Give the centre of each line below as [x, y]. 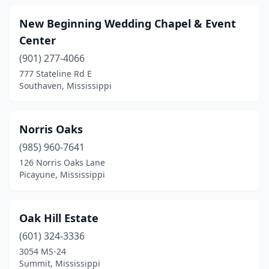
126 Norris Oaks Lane [62, 162]
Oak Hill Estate [59, 218]
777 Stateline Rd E [56, 74]
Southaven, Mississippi [65, 86]
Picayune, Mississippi [62, 174]
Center [38, 40]
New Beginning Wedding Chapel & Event [128, 23]
